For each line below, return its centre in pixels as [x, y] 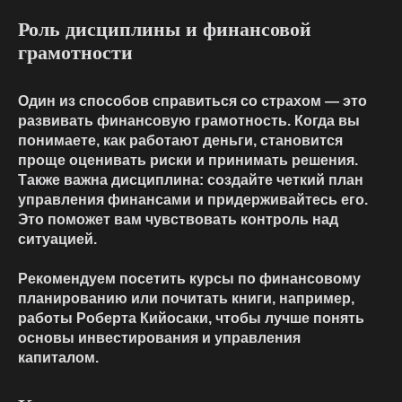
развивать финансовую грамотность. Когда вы [189, 121]
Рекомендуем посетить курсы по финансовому [189, 279]
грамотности [75, 53]
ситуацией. [57, 240]
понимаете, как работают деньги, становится [180, 141]
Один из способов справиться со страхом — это [192, 101]
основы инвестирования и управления [159, 338]
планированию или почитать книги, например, [186, 299]
